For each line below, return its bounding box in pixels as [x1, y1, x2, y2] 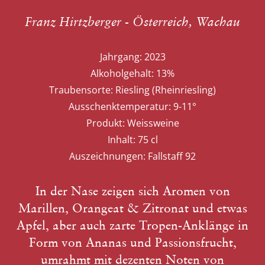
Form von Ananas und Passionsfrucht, [28, 235, 237, 250]
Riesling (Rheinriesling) [115, 83, 216, 96]
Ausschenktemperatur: [69, 100, 171, 113]
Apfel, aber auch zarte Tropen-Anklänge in [17, 218, 248, 232]
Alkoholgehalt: [91, 67, 154, 80]
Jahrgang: [99, 50, 142, 63]
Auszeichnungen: [69, 150, 146, 163]
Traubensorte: [49, 83, 113, 96]
